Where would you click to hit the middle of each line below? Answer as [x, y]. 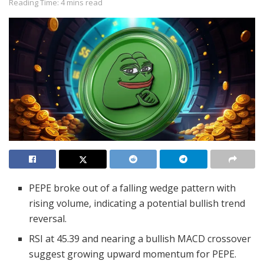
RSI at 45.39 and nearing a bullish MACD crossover [140, 239]
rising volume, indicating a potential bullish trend [137, 204]
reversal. [48, 219]
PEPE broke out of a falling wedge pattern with [133, 188]
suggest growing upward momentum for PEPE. [133, 254]
